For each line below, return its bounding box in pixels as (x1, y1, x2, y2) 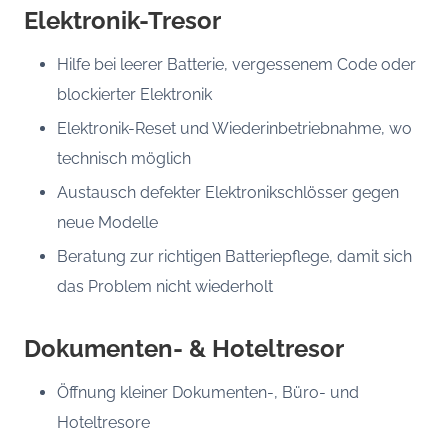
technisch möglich (56, 149, 191, 169)
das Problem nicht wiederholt (56, 277, 273, 297)
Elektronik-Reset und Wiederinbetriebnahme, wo (56, 119, 412, 139)
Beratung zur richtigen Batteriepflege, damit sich (56, 247, 412, 267)
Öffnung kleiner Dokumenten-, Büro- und (56, 383, 359, 403)
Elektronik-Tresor (24, 5, 221, 35)
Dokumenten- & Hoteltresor (24, 333, 344, 363)
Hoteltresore (56, 413, 150, 433)
